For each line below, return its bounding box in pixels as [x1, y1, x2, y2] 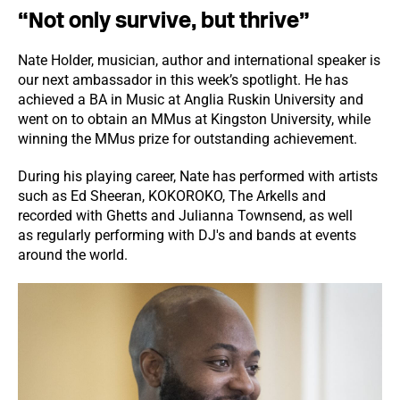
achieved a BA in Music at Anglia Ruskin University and [18, 91, 363, 108]
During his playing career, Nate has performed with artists [18, 168, 378, 185]
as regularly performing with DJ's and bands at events [18, 227, 356, 244]
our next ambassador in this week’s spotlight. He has [18, 71, 348, 88]
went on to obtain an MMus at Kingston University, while [18, 111, 371, 128]
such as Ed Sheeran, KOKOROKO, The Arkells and [18, 187, 326, 204]
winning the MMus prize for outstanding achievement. [18, 130, 357, 147]
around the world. [18, 246, 128, 263]
